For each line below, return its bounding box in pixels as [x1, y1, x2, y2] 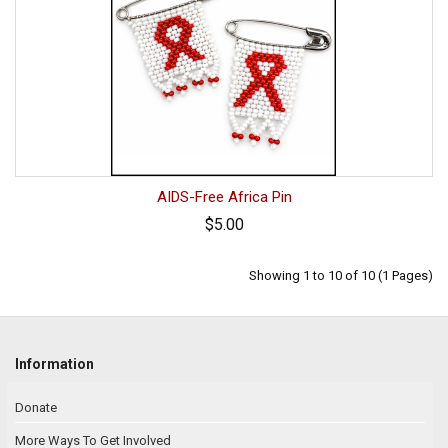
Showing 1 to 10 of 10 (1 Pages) [249, 268, 433, 284]
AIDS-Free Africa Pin [156, 188, 292, 207]
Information [15, 356, 94, 373]
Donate [15, 400, 57, 416]
